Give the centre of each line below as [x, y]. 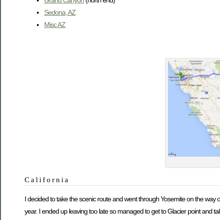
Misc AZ [55, 24]
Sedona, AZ [60, 12]
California [47, 180]
